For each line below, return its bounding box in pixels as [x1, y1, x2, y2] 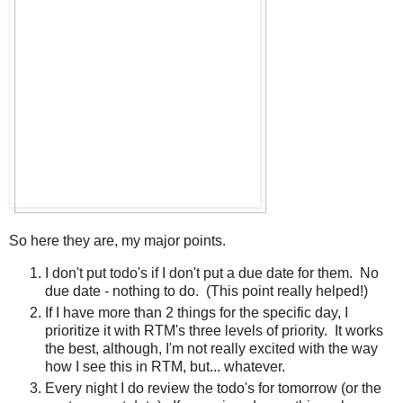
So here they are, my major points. [9, 233, 226, 249]
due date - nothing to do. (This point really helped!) [45, 283, 368, 300]
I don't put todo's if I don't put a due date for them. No [45, 265, 379, 282]
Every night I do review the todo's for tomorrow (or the [45, 381, 381, 397]
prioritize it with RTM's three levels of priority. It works [45, 323, 383, 339]
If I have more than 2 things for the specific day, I [45, 305, 348, 321]
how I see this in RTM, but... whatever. [45, 359, 285, 375]
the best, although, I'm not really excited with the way [45, 341, 378, 357]
